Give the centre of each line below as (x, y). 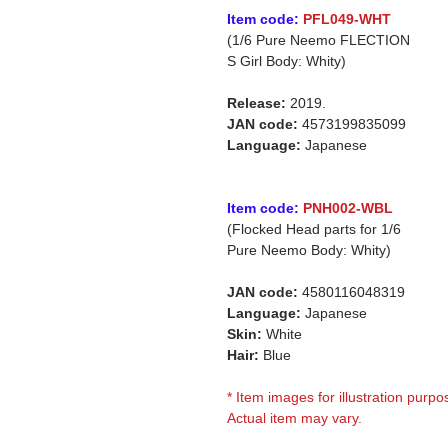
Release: (256, 103)
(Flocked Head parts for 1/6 (314, 229)
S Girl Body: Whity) (286, 61)
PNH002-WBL (348, 208)
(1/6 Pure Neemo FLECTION (318, 40)
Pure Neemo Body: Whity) (309, 250)
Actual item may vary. (294, 418)
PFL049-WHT (347, 19)
